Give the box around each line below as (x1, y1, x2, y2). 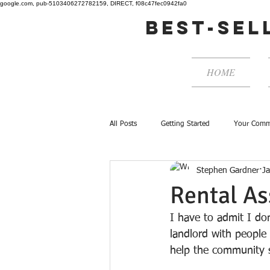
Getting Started (161, 120, 210, 128)
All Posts (110, 120, 137, 128)
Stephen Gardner (196, 166, 259, 175)
